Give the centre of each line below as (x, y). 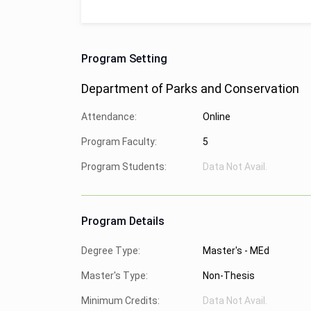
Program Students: (124, 167)
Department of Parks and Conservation (190, 89)
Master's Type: (115, 276)
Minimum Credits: (120, 301)
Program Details (123, 221)
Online (217, 117)
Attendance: (109, 117)
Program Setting (124, 59)
